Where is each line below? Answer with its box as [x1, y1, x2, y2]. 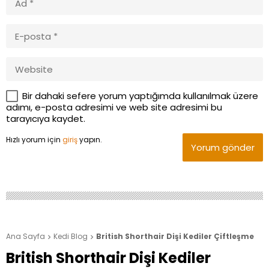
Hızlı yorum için [6, 134, 62, 145]
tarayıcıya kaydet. [6, 112, 85, 125]
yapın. [77, 134, 102, 145]
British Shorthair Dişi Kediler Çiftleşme [96, 231, 254, 242]
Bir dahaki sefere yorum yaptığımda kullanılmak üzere [22, 89, 258, 103]
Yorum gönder [191, 141, 255, 154]
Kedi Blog [53, 231, 88, 242]
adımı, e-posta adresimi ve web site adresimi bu [6, 101, 222, 114]
